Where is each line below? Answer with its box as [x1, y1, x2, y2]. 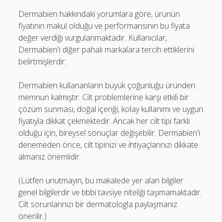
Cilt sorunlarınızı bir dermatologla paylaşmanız [18, 199, 178, 210]
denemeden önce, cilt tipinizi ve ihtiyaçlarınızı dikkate [18, 139, 199, 150]
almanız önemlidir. [18, 151, 81, 162]
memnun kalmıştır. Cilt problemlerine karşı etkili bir [18, 92, 189, 103]
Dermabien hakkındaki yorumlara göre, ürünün [18, 8, 180, 19]
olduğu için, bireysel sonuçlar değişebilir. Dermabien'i [18, 127, 201, 138]
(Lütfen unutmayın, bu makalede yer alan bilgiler [18, 175, 184, 186]
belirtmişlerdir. [18, 56, 67, 67]
